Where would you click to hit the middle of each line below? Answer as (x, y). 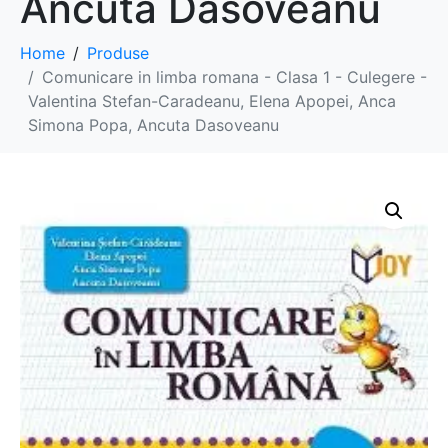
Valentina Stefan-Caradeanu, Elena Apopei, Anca (212, 101)
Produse (118, 53)
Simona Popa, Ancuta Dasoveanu (153, 125)
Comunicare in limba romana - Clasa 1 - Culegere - (234, 77)
